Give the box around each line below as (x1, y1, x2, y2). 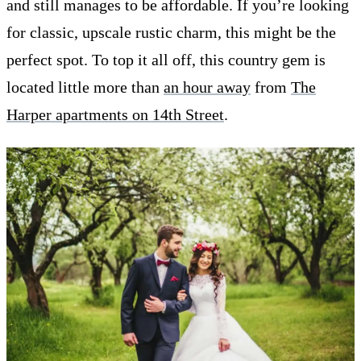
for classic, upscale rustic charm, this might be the (6, 23, 336, 41)
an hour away (164, 77, 251, 96)
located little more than (6, 77, 164, 96)
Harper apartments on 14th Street (6, 105, 224, 123)
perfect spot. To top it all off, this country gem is (6, 50, 326, 68)
